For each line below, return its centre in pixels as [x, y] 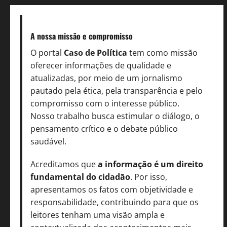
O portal [47, 52]
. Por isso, [149, 177]
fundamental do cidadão [80, 177]
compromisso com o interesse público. [105, 103]
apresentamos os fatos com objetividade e [112, 189]
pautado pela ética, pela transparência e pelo [117, 90]
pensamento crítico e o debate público [104, 128]
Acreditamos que [64, 164]
